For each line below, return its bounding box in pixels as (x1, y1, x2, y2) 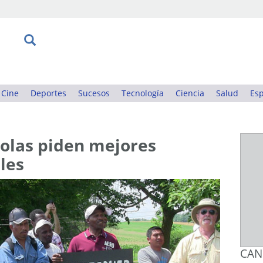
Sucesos (78, 87, 110, 99)
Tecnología (122, 87, 164, 99)
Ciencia (176, 87, 204, 99)
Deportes (31, 87, 66, 99)
